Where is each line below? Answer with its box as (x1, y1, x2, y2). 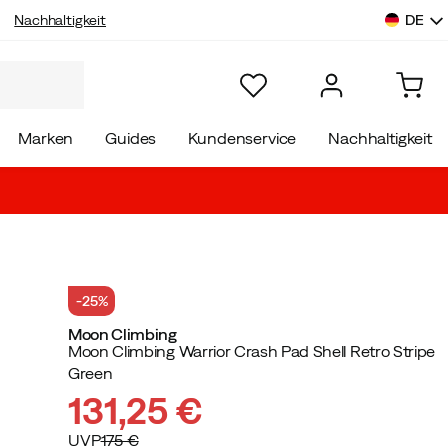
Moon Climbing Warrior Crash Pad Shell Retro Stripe (68, 342, 435, 360)
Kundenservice (188, 129, 297, 147)
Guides (105, 129, 157, 147)
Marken (18, 129, 74, 147)
